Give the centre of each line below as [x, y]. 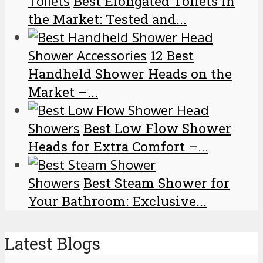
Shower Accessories [87, 55]
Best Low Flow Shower [157, 128]
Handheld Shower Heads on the [130, 73]
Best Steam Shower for [156, 183]
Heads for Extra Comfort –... [118, 146]
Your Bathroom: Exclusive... [117, 201]
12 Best [172, 55]
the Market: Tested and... [107, 19]
